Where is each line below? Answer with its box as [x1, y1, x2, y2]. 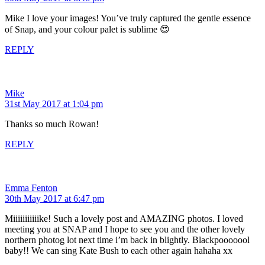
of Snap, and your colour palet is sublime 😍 [5, 24, 170, 34]
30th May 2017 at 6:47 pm [5, 193, 104, 203]
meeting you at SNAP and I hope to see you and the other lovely [5, 224, 245, 234]
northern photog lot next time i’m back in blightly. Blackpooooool [5, 234, 250, 245]
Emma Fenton [5, 182, 57, 193]
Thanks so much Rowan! [5, 118, 99, 129]
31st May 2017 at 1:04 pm [5, 98, 103, 109]
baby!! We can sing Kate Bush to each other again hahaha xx [5, 245, 232, 256]
